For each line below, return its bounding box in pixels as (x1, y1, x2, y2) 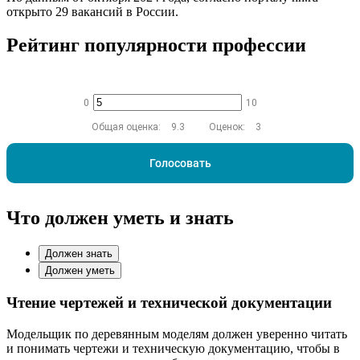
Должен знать (45, 247, 112, 260)
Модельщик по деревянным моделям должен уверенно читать (6, 326, 347, 341)
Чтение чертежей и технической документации (6, 294, 332, 312)
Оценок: (209, 121, 247, 133)
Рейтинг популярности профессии (6, 35, 306, 56)
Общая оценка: (92, 121, 163, 133)
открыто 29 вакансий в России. (6, 4, 178, 18)
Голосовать (149, 157, 211, 170)
